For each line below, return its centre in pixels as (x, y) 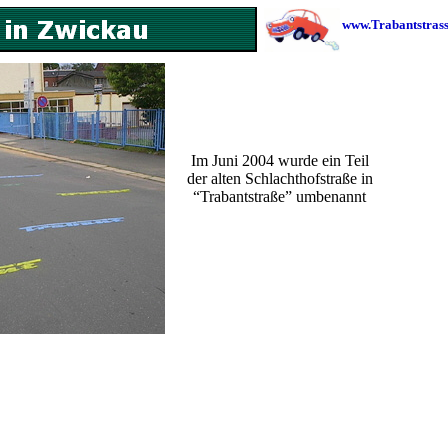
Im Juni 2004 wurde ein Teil (279, 160)
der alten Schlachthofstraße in (279, 178)
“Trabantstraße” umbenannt (279, 196)
